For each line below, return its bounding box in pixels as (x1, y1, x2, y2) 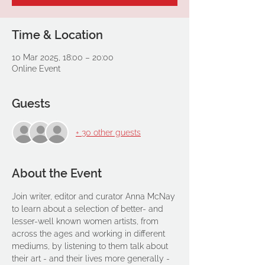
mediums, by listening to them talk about (12, 241, 170, 251)
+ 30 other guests (76, 127, 141, 137)
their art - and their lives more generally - (12, 254, 172, 263)
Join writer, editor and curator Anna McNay (12, 192, 177, 201)
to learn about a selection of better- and (12, 204, 166, 214)
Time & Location (12, 28, 103, 42)
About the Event (12, 166, 102, 180)
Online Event (12, 64, 60, 73)
